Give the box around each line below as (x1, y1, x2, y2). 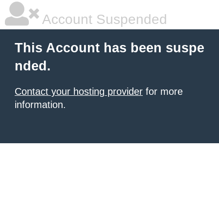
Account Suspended (39, 12, 167, 27)
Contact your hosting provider (15, 86, 143, 97)
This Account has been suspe (15, 41, 204, 55)
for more (143, 86, 183, 97)
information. (15, 99, 66, 110)
